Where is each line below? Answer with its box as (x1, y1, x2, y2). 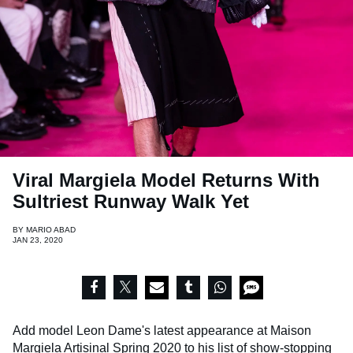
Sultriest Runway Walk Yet (13, 191, 249, 213)
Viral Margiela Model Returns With (13, 169, 320, 191)
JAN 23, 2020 (13, 236, 63, 245)
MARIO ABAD (26, 225, 76, 235)
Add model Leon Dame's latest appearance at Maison (13, 324, 311, 338)
